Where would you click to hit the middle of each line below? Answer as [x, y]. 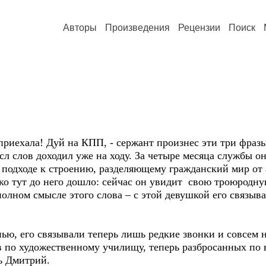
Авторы [80, 28]
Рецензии [199, 28]
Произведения [137, 28]
